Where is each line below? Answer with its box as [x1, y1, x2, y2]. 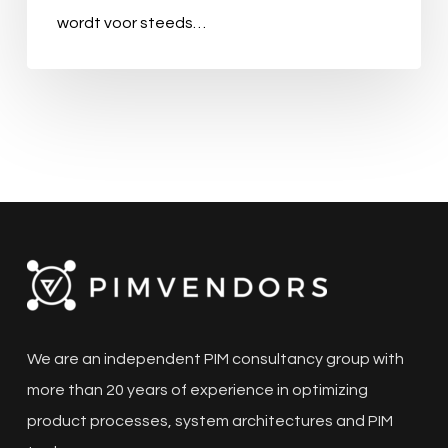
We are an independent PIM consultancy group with [26, 351, 404, 367]
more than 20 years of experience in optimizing [26, 382, 368, 398]
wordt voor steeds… [56, 15, 206, 32]
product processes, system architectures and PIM [26, 413, 393, 429]
